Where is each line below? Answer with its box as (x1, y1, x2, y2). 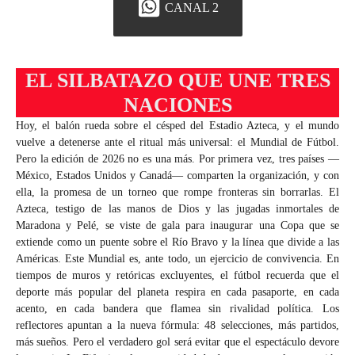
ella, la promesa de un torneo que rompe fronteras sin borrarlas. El (16, 186, 339, 199)
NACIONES (123, 94, 232, 117)
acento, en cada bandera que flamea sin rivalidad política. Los (16, 303, 339, 315)
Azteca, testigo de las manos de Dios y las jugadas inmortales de (16, 203, 339, 216)
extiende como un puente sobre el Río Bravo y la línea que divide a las (16, 236, 339, 249)
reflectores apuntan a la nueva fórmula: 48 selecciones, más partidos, (16, 319, 339, 332)
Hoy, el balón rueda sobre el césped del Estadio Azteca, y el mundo (16, 120, 339, 132)
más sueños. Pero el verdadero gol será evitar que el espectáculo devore (16, 336, 339, 349)
